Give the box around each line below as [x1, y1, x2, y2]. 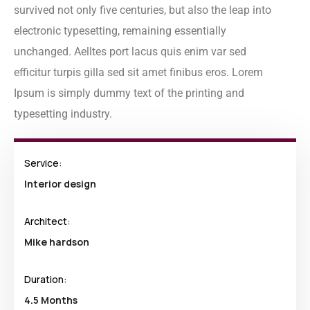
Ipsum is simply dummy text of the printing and [14, 86, 244, 100]
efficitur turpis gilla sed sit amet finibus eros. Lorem [14, 66, 263, 79]
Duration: [24, 273, 67, 286]
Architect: [24, 215, 71, 228]
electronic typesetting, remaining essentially [14, 24, 226, 37]
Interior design [24, 177, 96, 190]
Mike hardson [24, 235, 89, 248]
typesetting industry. [14, 107, 112, 120]
